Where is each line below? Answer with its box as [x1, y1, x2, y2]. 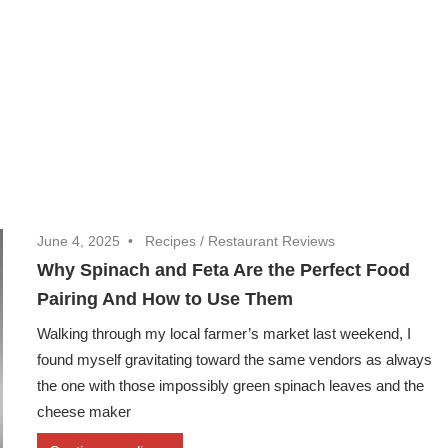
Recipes [145, 233, 197, 250]
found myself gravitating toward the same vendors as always [37, 351, 433, 369]
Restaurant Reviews [208, 233, 336, 250]
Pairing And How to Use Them [37, 289, 294, 310]
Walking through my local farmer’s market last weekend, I [37, 325, 412, 343]
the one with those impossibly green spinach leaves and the [37, 377, 425, 395]
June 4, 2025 [37, 233, 121, 250]
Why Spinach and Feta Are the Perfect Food [37, 260, 411, 281]
